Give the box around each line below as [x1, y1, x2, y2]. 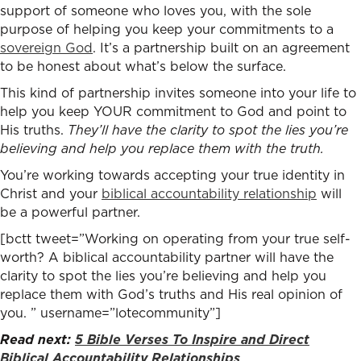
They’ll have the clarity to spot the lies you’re [68, 121, 348, 139]
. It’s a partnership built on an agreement [93, 39, 350, 57]
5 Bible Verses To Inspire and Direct [75, 330, 309, 349]
